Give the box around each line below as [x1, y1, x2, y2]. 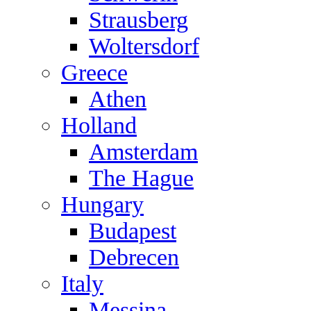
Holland [61, 112, 137, 138]
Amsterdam [89, 139, 198, 165]
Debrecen [89, 244, 179, 270]
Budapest [89, 218, 176, 244]
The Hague [89, 165, 194, 191]
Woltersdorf [89, 33, 199, 59]
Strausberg [89, 7, 188, 33]
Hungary [61, 192, 144, 217]
